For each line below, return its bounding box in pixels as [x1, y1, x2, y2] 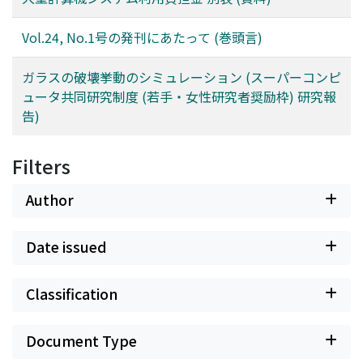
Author [26, 189, 74, 210]
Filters [12, 152, 70, 180]
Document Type [26, 330, 137, 351]
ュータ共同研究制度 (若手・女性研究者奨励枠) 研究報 [22, 86, 336, 106]
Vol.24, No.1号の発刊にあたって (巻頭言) [22, 27, 263, 47]
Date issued [26, 236, 107, 257]
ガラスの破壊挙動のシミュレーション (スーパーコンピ [22, 66, 341, 87]
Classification [26, 283, 117, 304]
